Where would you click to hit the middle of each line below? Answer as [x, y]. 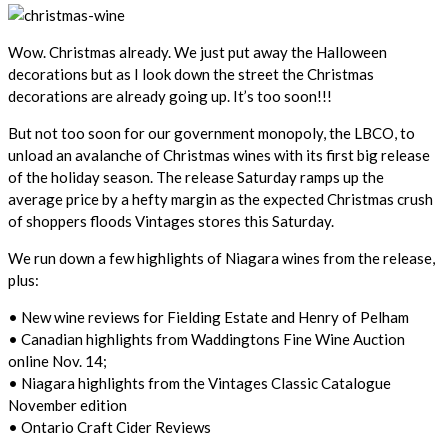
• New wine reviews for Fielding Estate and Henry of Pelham [208, 316]
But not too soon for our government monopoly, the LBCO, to [211, 132]
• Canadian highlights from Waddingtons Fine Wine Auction [206, 338]
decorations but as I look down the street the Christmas [191, 73]
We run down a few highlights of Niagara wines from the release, [221, 257]
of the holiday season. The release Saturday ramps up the [196, 176]
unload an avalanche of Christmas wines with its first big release [219, 154]
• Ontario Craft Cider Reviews [109, 426]
